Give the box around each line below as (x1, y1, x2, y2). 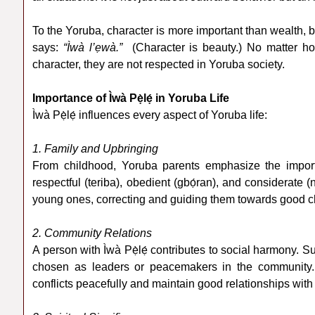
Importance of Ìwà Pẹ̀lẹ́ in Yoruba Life (32, 92, 230, 105)
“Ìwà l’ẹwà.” (63, 41, 122, 54)
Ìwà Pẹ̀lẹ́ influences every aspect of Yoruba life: (32, 109, 268, 122)
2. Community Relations (32, 227, 153, 240)
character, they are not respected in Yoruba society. (32, 58, 285, 71)
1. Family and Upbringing (32, 143, 159, 155)
